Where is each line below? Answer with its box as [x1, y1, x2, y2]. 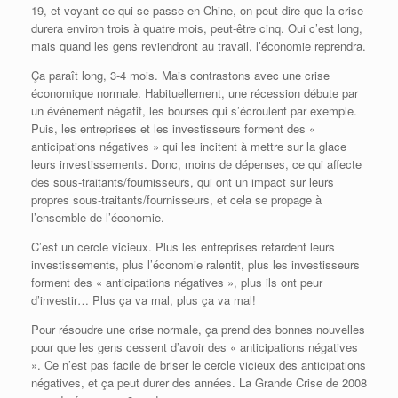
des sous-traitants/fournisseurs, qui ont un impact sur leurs [31, 173, 334, 191]
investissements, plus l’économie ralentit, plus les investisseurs [31, 256, 360, 274]
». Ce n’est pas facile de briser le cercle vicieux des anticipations [31, 356, 366, 374]
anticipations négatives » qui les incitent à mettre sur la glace [31, 138, 346, 155]
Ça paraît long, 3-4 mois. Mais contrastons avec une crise [31, 67, 330, 84]
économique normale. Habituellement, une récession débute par [31, 84, 358, 102]
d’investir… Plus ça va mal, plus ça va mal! [31, 291, 256, 309]
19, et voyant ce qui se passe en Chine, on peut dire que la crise [31, 2, 363, 20]
